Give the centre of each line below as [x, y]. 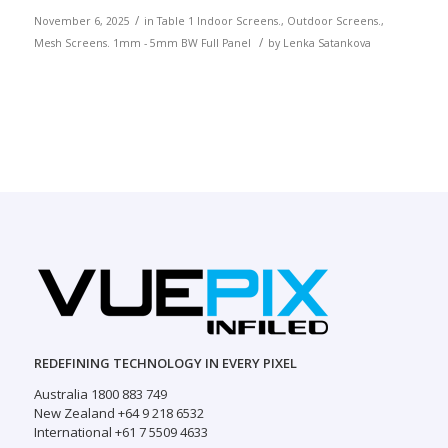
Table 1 [175, 21]
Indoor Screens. [238, 21]
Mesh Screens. [71, 43]
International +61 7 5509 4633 [120, 432]
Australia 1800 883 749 [100, 394]
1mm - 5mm [145, 43]
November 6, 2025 [81, 21]
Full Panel [225, 43]
